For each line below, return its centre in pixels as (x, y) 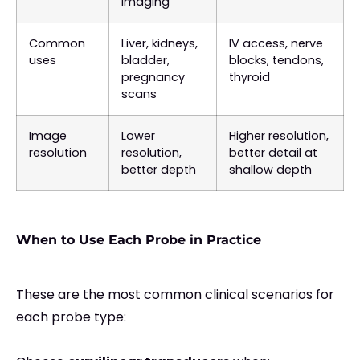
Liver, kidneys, (160, 44)
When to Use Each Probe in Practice (139, 240)
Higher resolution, (279, 136)
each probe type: (71, 317)
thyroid (250, 78)
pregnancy (153, 78)
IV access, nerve (276, 44)
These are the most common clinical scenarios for (175, 295)
